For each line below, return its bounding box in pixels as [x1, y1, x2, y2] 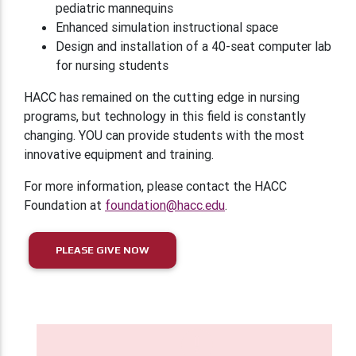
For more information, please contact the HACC [24, 177, 287, 194]
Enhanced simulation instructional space [56, 18, 278, 35]
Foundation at [24, 196, 105, 213]
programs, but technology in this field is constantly [24, 107, 306, 124]
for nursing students [56, 56, 168, 73]
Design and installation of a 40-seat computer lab [56, 37, 331, 54]
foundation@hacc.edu [105, 196, 225, 213]
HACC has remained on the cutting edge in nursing [24, 88, 300, 105]
